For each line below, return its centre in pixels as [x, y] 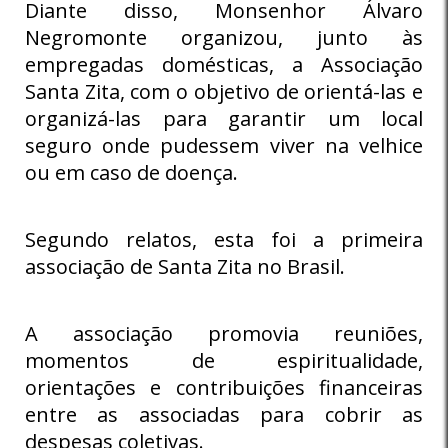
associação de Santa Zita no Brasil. [185, 266]
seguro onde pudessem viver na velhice [224, 145]
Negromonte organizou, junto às [224, 37]
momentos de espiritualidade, [224, 360]
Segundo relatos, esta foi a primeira [224, 239]
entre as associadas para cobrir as [224, 414]
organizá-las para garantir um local [224, 118]
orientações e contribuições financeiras [224, 387]
